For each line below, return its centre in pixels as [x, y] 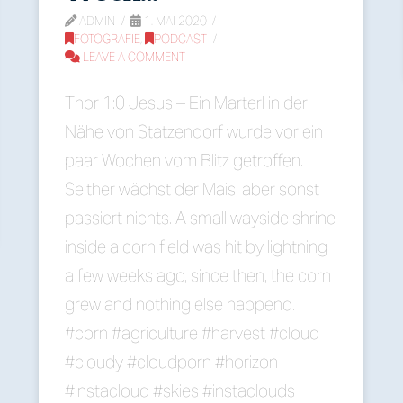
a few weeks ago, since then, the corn [198, 276]
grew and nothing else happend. [180, 304]
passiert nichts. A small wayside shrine [201, 218]
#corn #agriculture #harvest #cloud [193, 333]
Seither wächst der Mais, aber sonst [193, 189]
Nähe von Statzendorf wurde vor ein [194, 132]
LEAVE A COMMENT [133, 58]
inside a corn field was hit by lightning [197, 247]
